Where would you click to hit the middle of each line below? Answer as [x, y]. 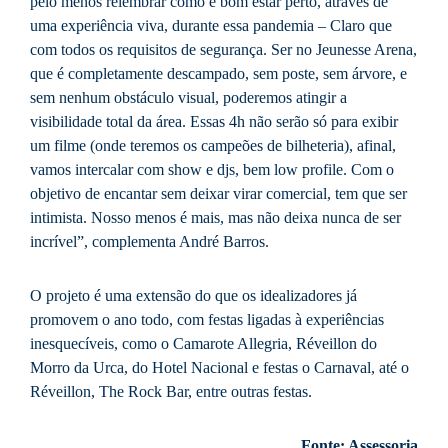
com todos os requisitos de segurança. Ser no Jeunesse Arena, [223, 49]
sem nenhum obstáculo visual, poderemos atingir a [188, 97]
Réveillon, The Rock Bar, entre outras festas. [175, 391]
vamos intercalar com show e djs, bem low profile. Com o [212, 169]
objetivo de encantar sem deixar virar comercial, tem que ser [218, 193]
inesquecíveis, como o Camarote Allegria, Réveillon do [203, 343]
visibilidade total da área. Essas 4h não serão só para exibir [214, 121]
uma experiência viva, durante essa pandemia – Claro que [211, 25]
